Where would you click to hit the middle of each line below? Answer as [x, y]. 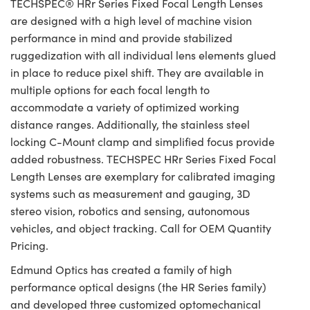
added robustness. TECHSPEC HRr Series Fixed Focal [143, 158]
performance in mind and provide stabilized [121, 37]
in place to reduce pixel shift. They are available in [137, 72]
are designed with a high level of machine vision [131, 20]
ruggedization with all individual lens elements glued [143, 55]
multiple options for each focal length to [110, 89]
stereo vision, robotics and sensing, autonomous [130, 210]
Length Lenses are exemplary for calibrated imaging [143, 176]
